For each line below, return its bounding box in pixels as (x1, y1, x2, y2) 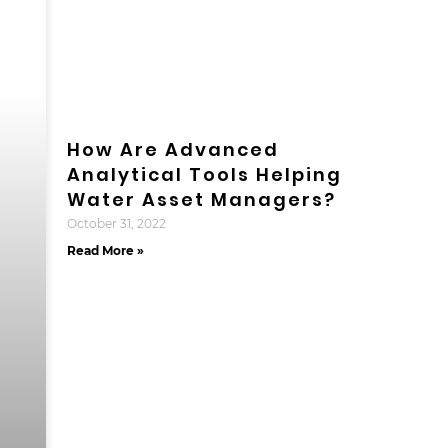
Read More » (66, 243, 144, 259)
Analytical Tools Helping (66, 162, 342, 188)
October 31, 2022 (66, 216, 166, 232)
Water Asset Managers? (66, 187, 336, 213)
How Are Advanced (66, 137, 279, 163)
